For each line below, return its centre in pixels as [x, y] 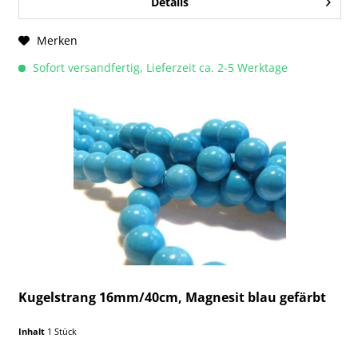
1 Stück [62, 331]
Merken [58, 40]
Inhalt [33, 331]
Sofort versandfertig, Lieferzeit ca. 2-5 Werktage [159, 67]
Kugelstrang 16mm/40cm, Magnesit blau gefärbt [173, 297]
